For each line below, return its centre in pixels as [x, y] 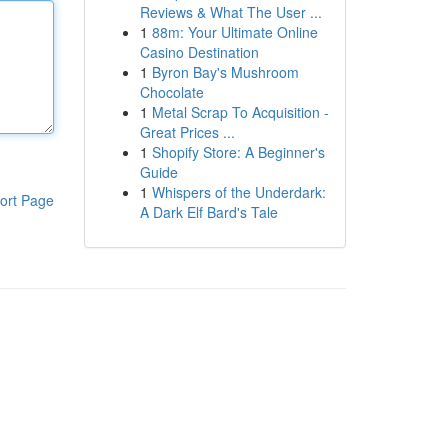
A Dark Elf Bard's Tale [208, 212]
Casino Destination [199, 52]
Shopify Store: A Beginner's [238, 152]
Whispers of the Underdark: [238, 192]
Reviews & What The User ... [230, 12]
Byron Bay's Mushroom [225, 72]
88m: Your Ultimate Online [234, 32]
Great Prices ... [187, 132]
